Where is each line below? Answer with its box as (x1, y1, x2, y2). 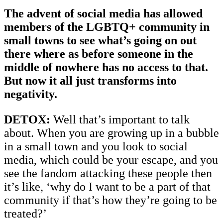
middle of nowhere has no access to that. (4, 60, 208, 74)
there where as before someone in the (4, 47, 193, 60)
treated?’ (4, 207, 47, 220)
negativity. (4, 87, 57, 101)
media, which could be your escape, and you (4, 153, 218, 166)
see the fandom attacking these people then (4, 166, 212, 180)
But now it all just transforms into (4, 74, 177, 87)
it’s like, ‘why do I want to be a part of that (4, 180, 211, 193)
